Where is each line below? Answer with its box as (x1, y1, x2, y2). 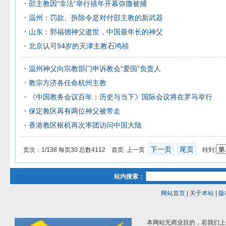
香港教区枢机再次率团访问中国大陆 (29, 121, 142, 129)
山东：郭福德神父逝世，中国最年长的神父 (29, 28, 163, 36)
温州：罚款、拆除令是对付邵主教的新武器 (29, 14, 163, 22)
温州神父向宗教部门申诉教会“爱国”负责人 (29, 65, 161, 73)
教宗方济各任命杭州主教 (29, 79, 106, 87)
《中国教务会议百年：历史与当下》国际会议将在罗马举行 (29, 93, 212, 101)
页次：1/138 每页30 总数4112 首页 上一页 (23, 146, 148, 153)
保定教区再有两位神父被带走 (29, 107, 121, 115)
